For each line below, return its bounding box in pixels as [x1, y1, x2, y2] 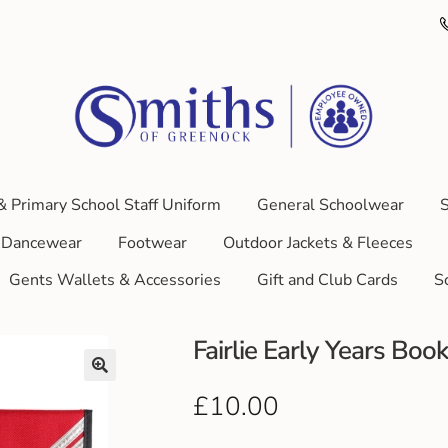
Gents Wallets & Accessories [9, 269, 221, 292]
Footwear [117, 231, 187, 254]
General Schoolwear [256, 193, 404, 216]
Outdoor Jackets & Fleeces [222, 231, 413, 254]
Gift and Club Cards [257, 269, 398, 292]
